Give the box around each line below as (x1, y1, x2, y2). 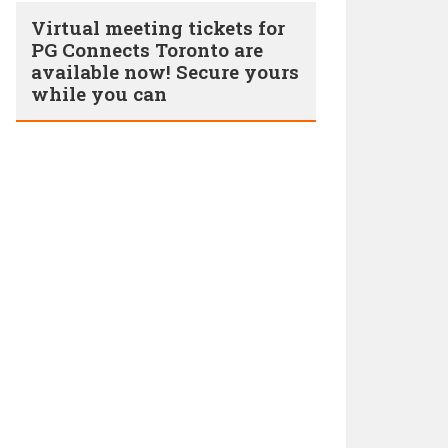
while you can (31, 81, 167, 106)
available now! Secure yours (31, 59, 299, 84)
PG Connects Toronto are (31, 37, 263, 62)
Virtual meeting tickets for (31, 15, 285, 40)
